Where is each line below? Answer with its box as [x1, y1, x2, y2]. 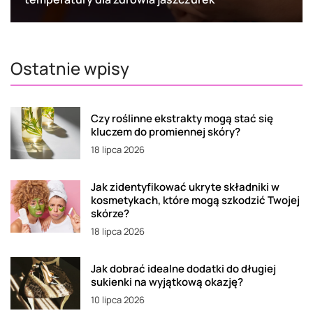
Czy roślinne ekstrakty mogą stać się [91, 110, 273, 126]
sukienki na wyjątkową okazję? [91, 274, 243, 289]
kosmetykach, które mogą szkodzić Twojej [91, 192, 300, 208]
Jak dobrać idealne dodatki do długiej [91, 261, 276, 276]
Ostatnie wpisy [10, 56, 129, 80]
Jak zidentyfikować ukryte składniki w [91, 179, 279, 194]
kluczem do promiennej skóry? [91, 124, 240, 139]
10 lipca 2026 [91, 293, 145, 306]
